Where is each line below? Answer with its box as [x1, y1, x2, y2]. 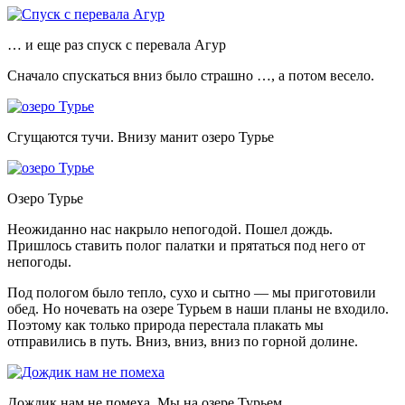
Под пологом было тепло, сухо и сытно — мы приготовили [7, 284, 376, 300]
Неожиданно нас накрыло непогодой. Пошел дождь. [7, 221, 333, 237]
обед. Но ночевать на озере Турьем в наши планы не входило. [7, 300, 389, 316]
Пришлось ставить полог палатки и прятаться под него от [7, 237, 365, 253]
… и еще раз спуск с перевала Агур [7, 36, 226, 52]
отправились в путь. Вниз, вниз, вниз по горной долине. [7, 333, 358, 349]
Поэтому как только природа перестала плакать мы [7, 316, 324, 333]
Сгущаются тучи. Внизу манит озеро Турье [7, 128, 274, 145]
